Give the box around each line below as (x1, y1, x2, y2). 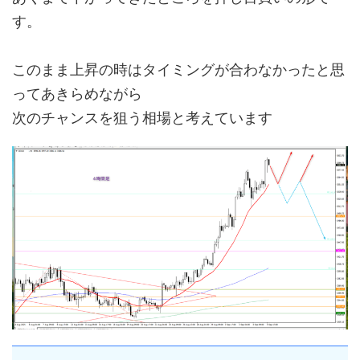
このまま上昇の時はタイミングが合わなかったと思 (12, 61, 345, 78)
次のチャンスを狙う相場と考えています (12, 109, 272, 126)
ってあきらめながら (12, 85, 142, 102)
